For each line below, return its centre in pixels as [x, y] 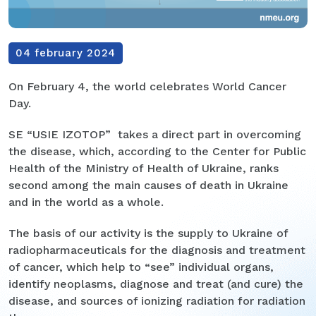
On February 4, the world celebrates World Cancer [147, 86]
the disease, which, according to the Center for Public [157, 151]
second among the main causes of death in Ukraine [148, 185]
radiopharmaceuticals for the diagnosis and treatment [157, 250]
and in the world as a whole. [86, 202]
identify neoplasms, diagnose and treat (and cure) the [156, 284]
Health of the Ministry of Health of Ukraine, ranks [144, 168]
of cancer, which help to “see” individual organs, [141, 267]
